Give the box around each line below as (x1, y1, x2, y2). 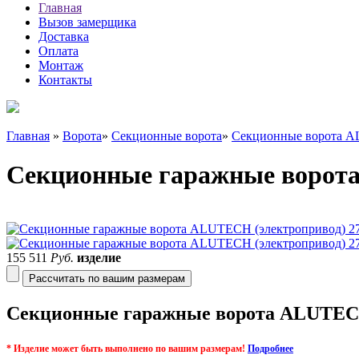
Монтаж (38, 58, 83, 72)
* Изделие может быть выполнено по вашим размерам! (6, 342, 248, 354)
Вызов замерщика (38, 15, 136, 29)
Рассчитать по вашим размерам (29, 272, 185, 284)
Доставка (38, 30, 89, 43)
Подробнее (248, 342, 293, 354)
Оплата (38, 44, 79, 58)
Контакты (38, 73, 92, 87)
